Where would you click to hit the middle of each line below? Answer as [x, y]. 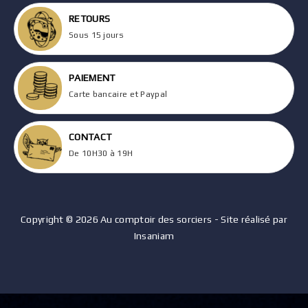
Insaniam [154, 236]
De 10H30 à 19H [101, 153]
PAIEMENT [92, 78]
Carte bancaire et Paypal [118, 94]
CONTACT [90, 137]
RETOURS [90, 19]
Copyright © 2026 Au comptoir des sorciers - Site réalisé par [154, 219]
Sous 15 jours [96, 35]
